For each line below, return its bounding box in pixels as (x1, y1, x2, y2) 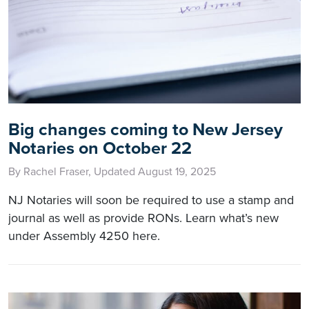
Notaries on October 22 (8, 137, 192, 159)
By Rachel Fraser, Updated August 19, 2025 (8, 164, 216, 179)
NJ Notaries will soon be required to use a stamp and (8, 192, 294, 208)
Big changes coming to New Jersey (8, 119, 283, 140)
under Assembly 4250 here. (8, 228, 160, 243)
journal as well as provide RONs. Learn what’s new (8, 210, 279, 226)
